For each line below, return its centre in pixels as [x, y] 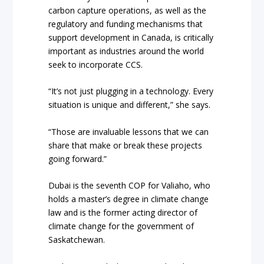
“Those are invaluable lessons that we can [129, 131]
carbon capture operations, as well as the [128, 11]
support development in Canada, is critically [131, 38]
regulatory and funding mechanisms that [126, 24]
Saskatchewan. [77, 240]
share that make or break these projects [126, 145]
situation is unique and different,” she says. [130, 105]
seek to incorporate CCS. [96, 65]
